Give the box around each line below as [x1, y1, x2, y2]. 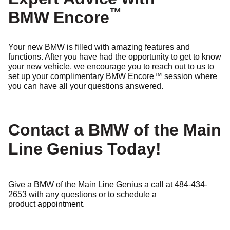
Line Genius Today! [8, 140, 161, 158]
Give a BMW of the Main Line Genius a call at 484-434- [8, 180, 207, 189]
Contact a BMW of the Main [8, 121, 221, 139]
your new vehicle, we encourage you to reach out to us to [8, 62, 214, 71]
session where [162, 72, 217, 81]
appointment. [37, 200, 85, 208]
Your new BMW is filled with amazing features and [8, 43, 190, 51]
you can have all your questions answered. [8, 82, 163, 90]
